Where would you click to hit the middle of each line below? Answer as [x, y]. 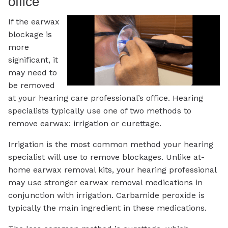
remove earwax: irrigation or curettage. [85, 124]
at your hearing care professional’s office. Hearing [106, 98]
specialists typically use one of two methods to [100, 111]
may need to [33, 73]
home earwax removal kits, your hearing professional [112, 170]
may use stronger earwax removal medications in [105, 183]
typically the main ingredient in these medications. [107, 208]
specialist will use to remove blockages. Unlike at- [106, 157]
